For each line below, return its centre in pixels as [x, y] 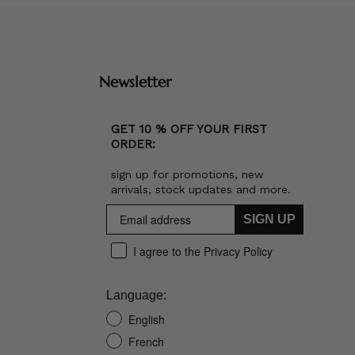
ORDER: [133, 145]
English [146, 320]
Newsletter [135, 81]
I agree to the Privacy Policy [202, 252]
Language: [136, 296]
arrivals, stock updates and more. [200, 190]
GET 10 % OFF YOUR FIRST [189, 130]
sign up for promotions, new [187, 175]
